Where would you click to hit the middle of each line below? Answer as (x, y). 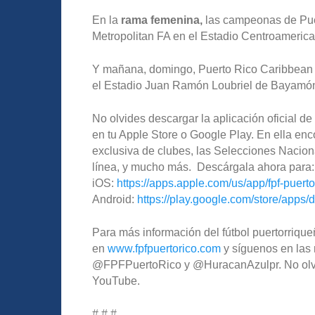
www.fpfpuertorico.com (164, 249)
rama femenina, (162, 20)
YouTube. (116, 281)
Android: (115, 200)
